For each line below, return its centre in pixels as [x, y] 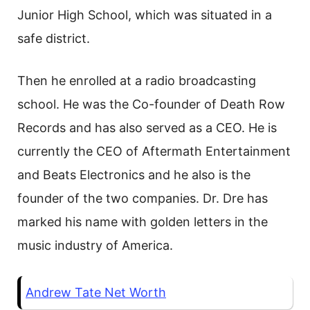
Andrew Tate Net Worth [96, 293]
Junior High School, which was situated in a [145, 15]
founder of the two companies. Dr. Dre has [143, 199]
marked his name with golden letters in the [143, 222]
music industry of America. [95, 246]
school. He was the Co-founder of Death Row [151, 104]
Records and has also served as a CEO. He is [147, 128]
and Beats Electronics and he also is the [134, 175]
